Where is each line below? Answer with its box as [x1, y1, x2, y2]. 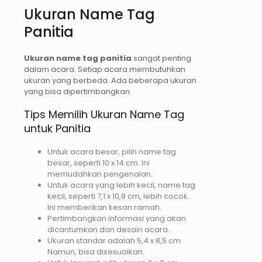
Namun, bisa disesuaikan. [47, 246, 144, 257]
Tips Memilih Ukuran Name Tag [24, 106, 184, 122]
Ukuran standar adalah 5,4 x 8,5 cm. [47, 235, 182, 246]
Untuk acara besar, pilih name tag [47, 146, 176, 157]
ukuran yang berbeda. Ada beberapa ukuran [24, 74, 196, 86]
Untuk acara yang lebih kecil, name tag [47, 179, 195, 191]
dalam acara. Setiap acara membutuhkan [24, 63, 185, 75]
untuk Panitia [24, 120, 91, 136]
